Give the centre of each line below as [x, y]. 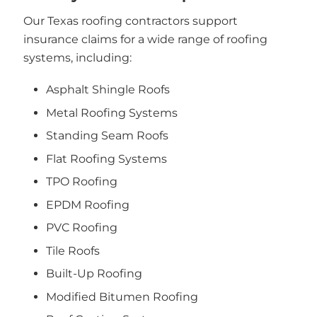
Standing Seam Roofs [107, 136]
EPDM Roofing [88, 204]
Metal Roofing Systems [112, 113]
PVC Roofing [82, 227]
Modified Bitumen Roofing [122, 296]
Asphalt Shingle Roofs [108, 90]
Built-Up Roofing [94, 273]
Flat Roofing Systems [106, 158]
